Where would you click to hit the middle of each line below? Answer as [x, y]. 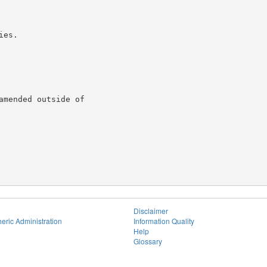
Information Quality [164, 221]
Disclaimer [151, 211]
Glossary [148, 241]
